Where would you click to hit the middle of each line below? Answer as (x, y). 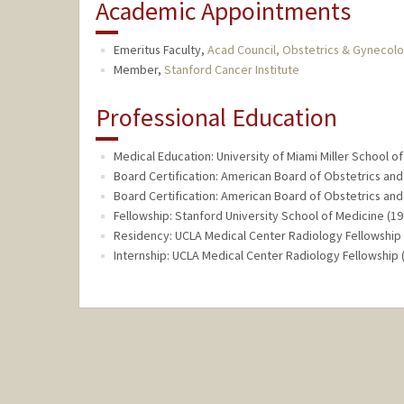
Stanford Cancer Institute (231, 70)
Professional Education (216, 118)
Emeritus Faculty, (160, 50)
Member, (138, 70)
